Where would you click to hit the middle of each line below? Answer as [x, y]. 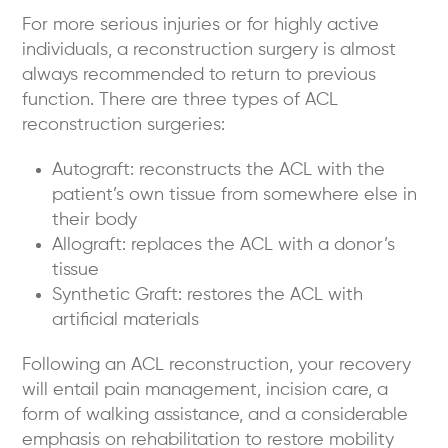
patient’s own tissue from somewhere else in [235, 195]
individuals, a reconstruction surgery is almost [209, 50]
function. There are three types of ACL [180, 100]
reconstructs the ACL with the [260, 170]
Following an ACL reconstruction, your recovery [217, 365]
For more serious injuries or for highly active [201, 25]
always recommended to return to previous [199, 75]
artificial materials [126, 320]
